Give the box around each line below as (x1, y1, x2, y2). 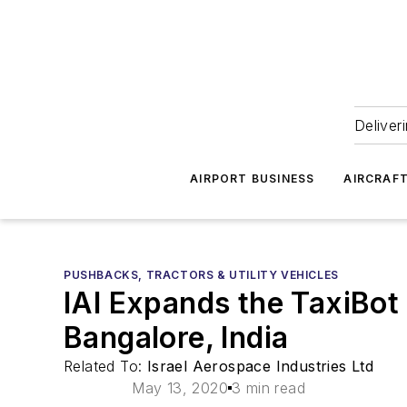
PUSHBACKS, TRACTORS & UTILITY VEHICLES (64, 268, 339, 282)
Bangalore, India (64, 320, 289, 355)
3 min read (232, 379, 306, 397)
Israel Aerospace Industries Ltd (146, 357, 374, 375)
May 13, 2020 (132, 379, 229, 397)
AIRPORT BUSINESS (190, 172, 315, 185)
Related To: (64, 357, 147, 375)
